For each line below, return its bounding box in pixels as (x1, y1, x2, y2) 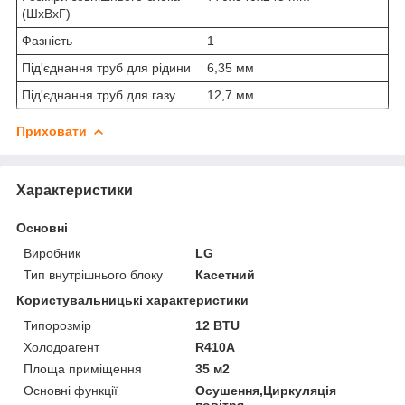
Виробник (24, 245, 80, 260)
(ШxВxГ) (22, 5, 71, 21)
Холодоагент (24, 339, 99, 354)
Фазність (22, 33, 72, 48)
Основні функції (24, 382, 118, 398)
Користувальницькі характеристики (16, 292, 249, 307)
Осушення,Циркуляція (195, 382, 337, 398)
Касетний (195, 267, 256, 282)
